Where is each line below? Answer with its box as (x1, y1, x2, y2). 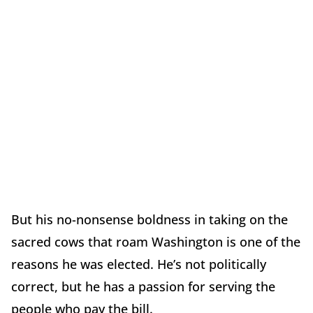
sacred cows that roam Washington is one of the (11, 233, 300, 251)
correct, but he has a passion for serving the (11, 278, 275, 296)
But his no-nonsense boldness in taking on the (11, 211, 288, 228)
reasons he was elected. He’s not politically (11, 256, 266, 273)
